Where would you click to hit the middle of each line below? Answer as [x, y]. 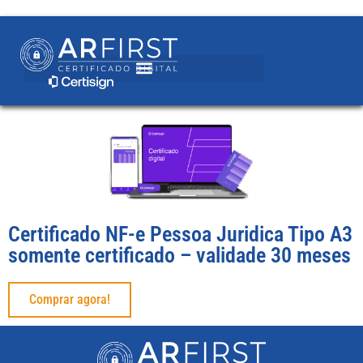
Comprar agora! [70, 299]
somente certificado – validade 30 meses [179, 255]
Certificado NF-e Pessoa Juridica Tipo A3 [180, 234]
